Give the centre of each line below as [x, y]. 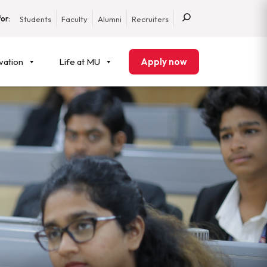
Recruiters [150, 19]
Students [35, 19]
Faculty [74, 19]
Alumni [110, 19]
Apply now [164, 62]
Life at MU [80, 62]
